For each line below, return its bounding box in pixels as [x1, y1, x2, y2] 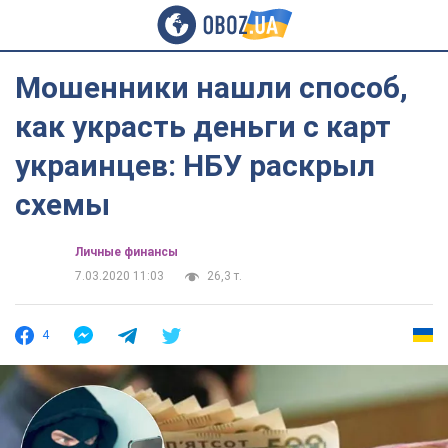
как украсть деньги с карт [15, 109, 391, 144]
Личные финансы [75, 245, 178, 259]
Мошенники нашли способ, [15, 70, 408, 105]
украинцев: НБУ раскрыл [15, 148, 375, 183]
